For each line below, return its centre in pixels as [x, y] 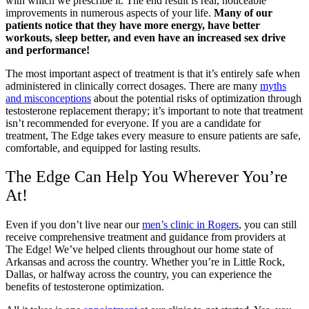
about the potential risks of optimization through [196, 98]
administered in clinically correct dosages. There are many [133, 86]
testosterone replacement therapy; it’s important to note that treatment [154, 110]
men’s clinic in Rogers [190, 225]
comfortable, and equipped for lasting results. [104, 148]
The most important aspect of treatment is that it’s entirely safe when [153, 73]
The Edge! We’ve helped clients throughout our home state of [139, 250]
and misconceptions [48, 98]
